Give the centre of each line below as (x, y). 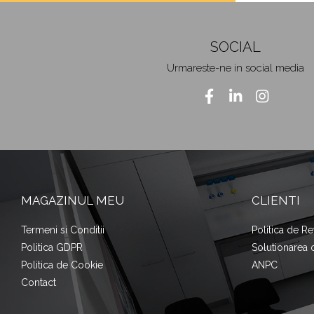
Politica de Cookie (62, 265)
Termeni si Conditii (63, 230)
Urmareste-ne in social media (235, 68)
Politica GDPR (52, 247)
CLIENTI (275, 200)
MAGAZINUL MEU (73, 200)
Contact (39, 282)
